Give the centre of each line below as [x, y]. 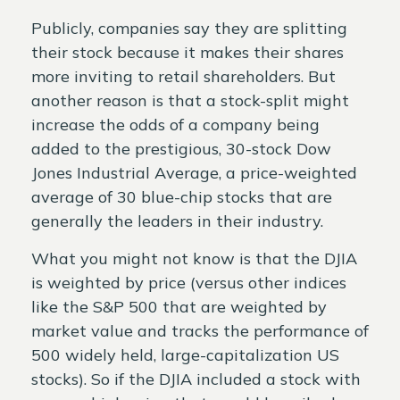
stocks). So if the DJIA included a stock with [196, 379]
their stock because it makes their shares [187, 52]
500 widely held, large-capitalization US [185, 354]
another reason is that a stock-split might [190, 100]
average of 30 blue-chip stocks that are [182, 196]
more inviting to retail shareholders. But [183, 76]
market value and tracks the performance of [200, 330]
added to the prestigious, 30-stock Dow [181, 148]
